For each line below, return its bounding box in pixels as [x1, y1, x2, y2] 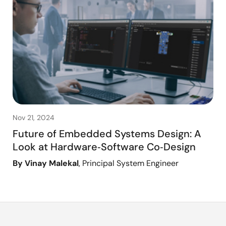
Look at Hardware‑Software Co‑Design [13, 140, 196, 154]
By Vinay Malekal [13, 158, 79, 169]
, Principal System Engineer [79, 158, 179, 169]
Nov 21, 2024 [13, 113, 54, 123]
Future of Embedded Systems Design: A [13, 127, 201, 141]
